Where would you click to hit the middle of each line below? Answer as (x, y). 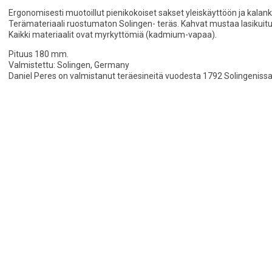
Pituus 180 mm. (39, 54)
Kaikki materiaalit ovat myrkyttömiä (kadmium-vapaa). (113, 35)
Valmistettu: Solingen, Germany (69, 65)
